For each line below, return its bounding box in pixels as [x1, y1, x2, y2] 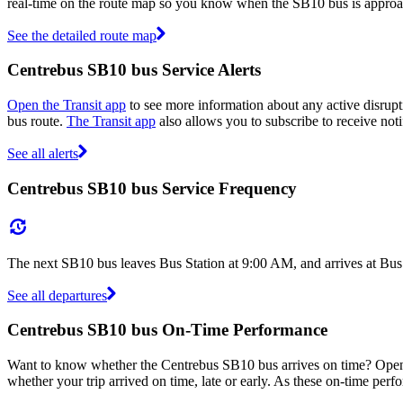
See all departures [7, 287, 107, 303]
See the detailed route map [7, 27, 157, 43]
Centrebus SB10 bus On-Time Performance [7, 320, 327, 340]
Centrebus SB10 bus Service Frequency [7, 178, 297, 198]
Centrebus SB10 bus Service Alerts [7, 60, 261, 80]
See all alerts [7, 146, 78, 162]
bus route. [7, 113, 67, 130]
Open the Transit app [7, 97, 126, 113]
